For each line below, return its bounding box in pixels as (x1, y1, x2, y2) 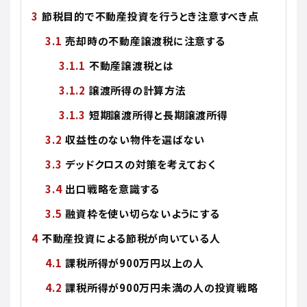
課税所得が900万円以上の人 (65, 255, 204, 270)
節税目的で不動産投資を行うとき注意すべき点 (41, 8, 259, 23)
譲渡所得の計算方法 (88, 82, 186, 97)
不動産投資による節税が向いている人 (41, 230, 221, 245)
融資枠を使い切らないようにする (65, 206, 220, 221)
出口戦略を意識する (65, 181, 160, 196)
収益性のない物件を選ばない (65, 132, 205, 147)
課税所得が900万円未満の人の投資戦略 (65, 280, 258, 295)
